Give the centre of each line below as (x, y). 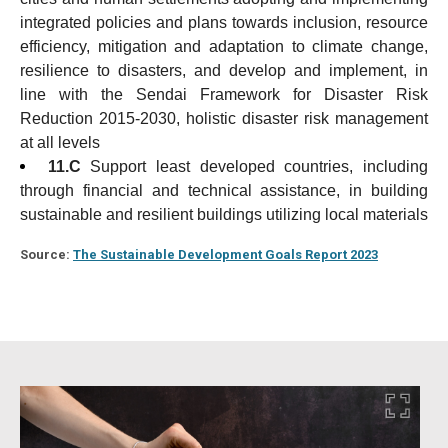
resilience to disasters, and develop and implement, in (224, 70)
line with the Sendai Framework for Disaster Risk (224, 94)
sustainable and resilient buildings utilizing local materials (224, 214)
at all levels (60, 142)
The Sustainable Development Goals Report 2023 (225, 254)
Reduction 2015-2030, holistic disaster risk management (224, 118)
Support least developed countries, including (259, 166)
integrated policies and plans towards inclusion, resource (224, 22)
